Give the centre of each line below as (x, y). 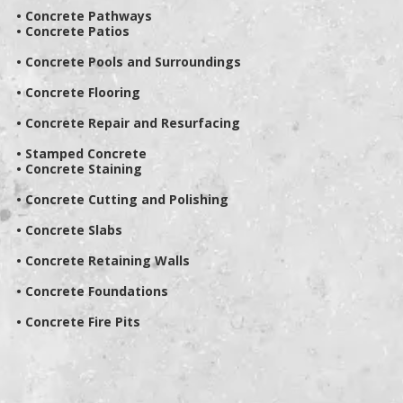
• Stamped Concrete (81, 154)
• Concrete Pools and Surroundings (129, 62)
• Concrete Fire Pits (78, 322)
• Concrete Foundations (92, 291)
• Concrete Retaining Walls (103, 261)
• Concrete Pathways (84, 16)
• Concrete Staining (79, 169)
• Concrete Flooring (78, 93)
